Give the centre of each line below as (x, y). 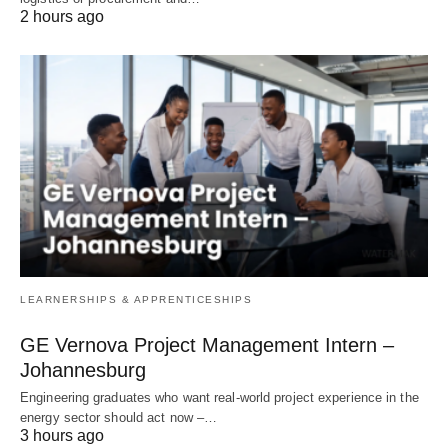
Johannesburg (83, 369)
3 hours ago (62, 435)
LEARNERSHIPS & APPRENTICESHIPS (136, 299)
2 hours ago (62, 16)
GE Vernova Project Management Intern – (207, 344)
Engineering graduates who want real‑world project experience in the (219, 397)
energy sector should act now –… (119, 417)
